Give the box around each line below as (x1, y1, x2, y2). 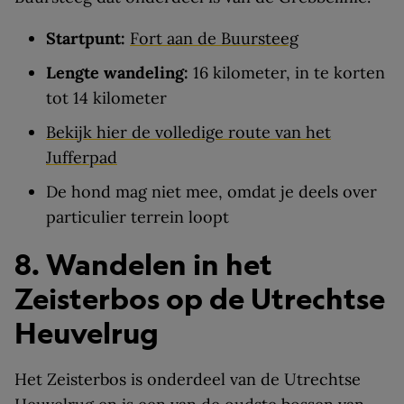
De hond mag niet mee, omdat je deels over (46, 181, 377, 202)
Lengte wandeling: (46, 62, 193, 83)
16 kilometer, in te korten (193, 62, 385, 83)
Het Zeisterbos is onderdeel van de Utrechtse (14, 369, 361, 390)
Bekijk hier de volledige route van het (46, 122, 331, 142)
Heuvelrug (14, 316, 159, 351)
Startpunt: (46, 28, 125, 49)
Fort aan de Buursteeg (130, 28, 298, 49)
